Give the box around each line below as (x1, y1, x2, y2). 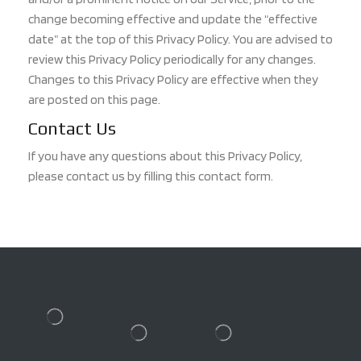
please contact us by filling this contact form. (28, 168, 273, 184)
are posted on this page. (28, 91, 160, 107)
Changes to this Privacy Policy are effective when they (28, 71, 318, 87)
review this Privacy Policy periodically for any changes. (28, 51, 316, 67)
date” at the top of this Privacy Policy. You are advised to (28, 31, 333, 47)
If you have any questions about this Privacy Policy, (28, 147, 302, 164)
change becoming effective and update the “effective (28, 10, 317, 27)
